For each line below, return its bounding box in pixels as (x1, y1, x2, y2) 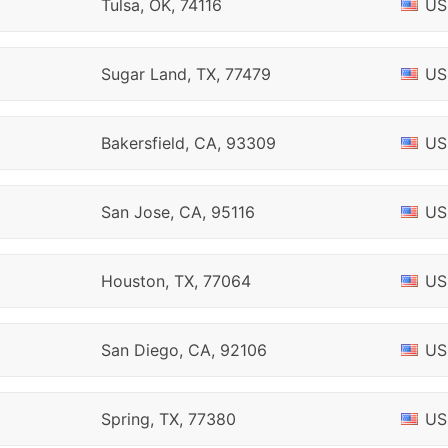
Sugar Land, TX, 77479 (100, 64, 271, 84)
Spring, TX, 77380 (100, 409, 236, 429)
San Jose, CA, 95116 (100, 202, 255, 222)
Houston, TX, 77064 (100, 271, 251, 291)
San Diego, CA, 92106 (100, 340, 267, 360)
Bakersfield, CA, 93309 (100, 133, 276, 153)
